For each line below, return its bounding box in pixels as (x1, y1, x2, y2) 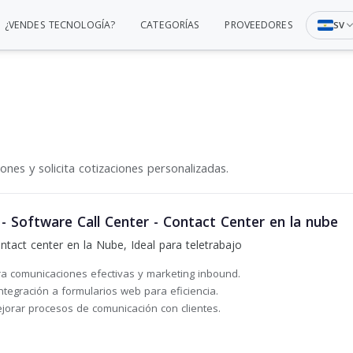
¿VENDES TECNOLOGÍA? (4, 18, 116, 32)
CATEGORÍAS (140, 18, 200, 32)
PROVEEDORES (225, 18, 293, 32)
